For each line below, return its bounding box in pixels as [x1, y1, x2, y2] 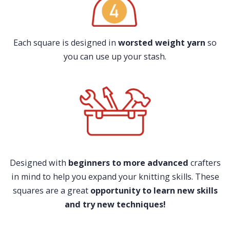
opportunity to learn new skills [90, 184, 218, 196]
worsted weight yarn [118, 36, 207, 48]
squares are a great [12, 184, 90, 196]
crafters [188, 157, 221, 168]
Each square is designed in [13, 36, 118, 48]
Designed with [9, 157, 66, 168]
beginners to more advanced [66, 157, 188, 168]
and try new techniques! [64, 198, 166, 210]
